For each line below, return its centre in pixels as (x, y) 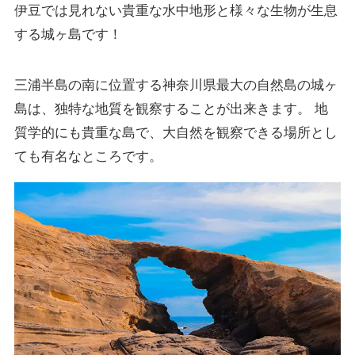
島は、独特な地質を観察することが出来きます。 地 (171, 109)
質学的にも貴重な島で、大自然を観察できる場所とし (176, 132)
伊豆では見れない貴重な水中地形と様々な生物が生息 (176, 10)
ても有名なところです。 (88, 156)
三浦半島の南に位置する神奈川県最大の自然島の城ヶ (176, 85)
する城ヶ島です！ (68, 34)
